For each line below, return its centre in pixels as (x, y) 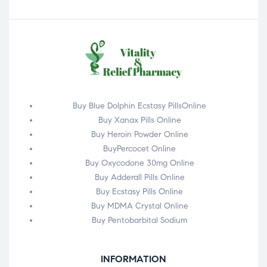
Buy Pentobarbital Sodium (139, 220)
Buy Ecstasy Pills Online (139, 191)
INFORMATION (133, 259)
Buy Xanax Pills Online (139, 120)
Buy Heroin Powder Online (139, 134)
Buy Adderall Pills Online (139, 177)
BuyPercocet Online (139, 148)
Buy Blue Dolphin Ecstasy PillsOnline (139, 105)
